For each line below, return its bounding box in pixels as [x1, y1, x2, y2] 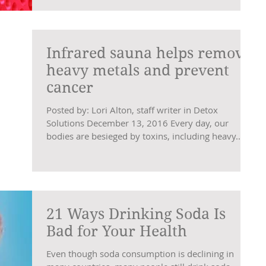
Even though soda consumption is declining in [46, 248, 234, 259]
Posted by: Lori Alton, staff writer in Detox [46, 103, 218, 116]
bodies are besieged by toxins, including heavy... [46, 129, 243, 142]
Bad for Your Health [46, 223, 187, 240]
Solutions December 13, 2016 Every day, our [46, 116, 229, 129]
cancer [46, 78, 93, 96]
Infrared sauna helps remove [46, 44, 251, 62]
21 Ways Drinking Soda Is [46, 205, 226, 223]
